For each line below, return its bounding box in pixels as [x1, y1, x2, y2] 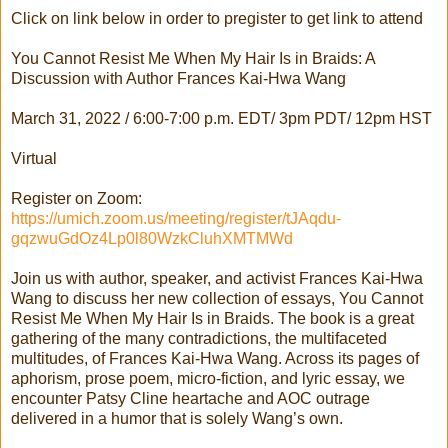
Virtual [11, 150, 57, 168]
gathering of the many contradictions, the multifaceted [11, 330, 387, 348]
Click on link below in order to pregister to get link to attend [11, 10, 423, 28]
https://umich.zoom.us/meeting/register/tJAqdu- [11, 210, 341, 228]
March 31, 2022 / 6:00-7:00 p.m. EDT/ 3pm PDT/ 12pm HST [11, 110, 432, 128]
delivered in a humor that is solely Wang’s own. [11, 410, 343, 428]
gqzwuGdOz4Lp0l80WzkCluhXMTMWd [11, 230, 293, 248]
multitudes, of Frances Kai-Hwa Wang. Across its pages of [11, 350, 419, 368]
